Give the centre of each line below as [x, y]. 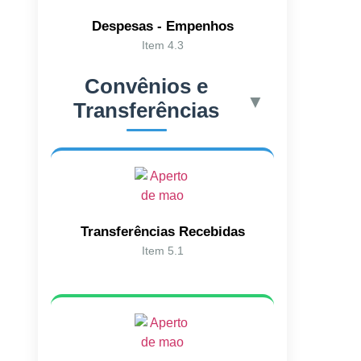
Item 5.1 [162, 250]
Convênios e [147, 86]
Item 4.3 [162, 45]
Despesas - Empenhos [162, 26]
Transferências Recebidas [162, 231]
